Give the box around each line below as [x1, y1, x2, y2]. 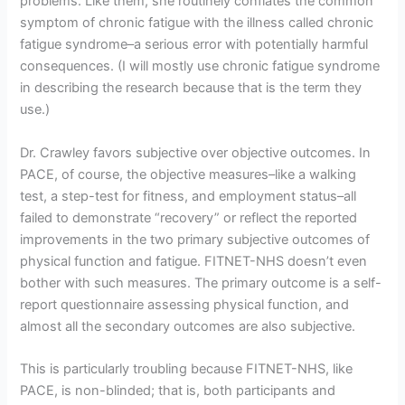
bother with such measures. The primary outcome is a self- [20, 274, 382, 291]
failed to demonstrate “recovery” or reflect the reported [20, 209, 358, 226]
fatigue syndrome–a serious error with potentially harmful [20, 36, 369, 53]
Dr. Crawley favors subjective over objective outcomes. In [20, 144, 372, 161]
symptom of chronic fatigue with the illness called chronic [20, 14, 374, 32]
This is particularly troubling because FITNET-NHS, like [20, 360, 353, 377]
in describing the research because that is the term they [20, 80, 363, 97]
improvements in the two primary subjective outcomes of [20, 231, 371, 248]
